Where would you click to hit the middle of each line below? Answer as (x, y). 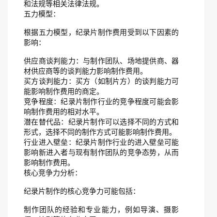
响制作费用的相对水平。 (64, 112)
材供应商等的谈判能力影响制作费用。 (85, 71)
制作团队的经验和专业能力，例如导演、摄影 (101, 209)
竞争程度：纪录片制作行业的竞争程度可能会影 (101, 101)
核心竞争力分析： (53, 173)
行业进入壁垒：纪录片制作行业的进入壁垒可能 (101, 142)
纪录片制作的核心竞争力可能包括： (82, 191)
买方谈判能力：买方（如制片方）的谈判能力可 (101, 81)
